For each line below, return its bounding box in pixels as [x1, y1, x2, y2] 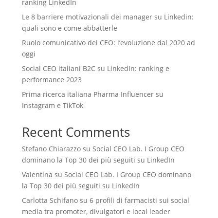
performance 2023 [21, 75, 82, 84]
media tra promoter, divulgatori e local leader [21, 207, 170, 216]
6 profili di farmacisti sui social [89, 196, 189, 205]
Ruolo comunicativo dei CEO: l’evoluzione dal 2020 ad [21, 38, 195, 47]
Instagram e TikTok [21, 101, 85, 110]
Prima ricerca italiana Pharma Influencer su [21, 90, 163, 99]
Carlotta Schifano [21, 196, 78, 205]
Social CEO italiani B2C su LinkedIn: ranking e [21, 64, 169, 73]
